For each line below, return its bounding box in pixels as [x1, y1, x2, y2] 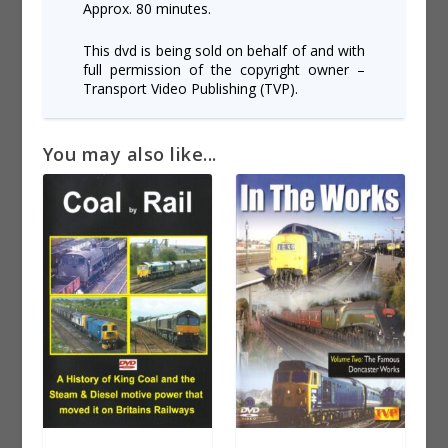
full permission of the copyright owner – [82, 59, 366, 79]
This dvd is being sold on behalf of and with [82, 40, 366, 60]
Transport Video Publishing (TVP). [82, 78, 298, 98]
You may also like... [42, 141, 217, 166]
